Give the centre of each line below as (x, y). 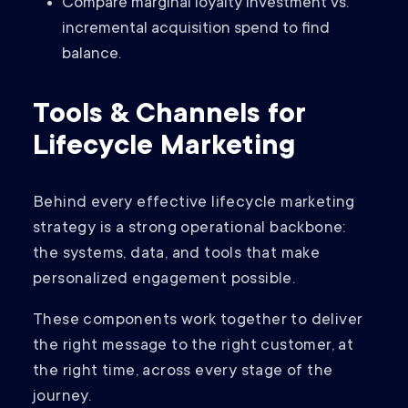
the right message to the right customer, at (194, 347)
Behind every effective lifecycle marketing (194, 204)
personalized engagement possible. (166, 280)
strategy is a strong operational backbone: (189, 229)
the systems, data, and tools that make (177, 255)
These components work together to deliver (198, 321)
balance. (92, 55)
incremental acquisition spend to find (196, 30)
